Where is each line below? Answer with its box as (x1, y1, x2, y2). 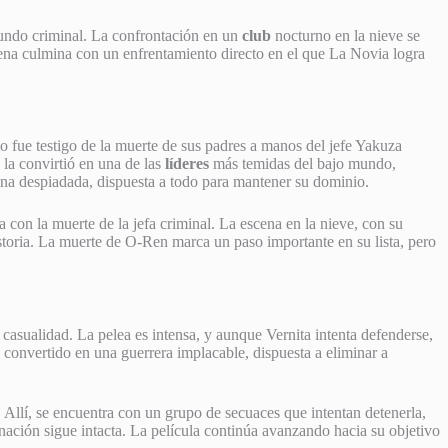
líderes (165, 155, 209, 173)
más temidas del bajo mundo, (209, 155, 396, 173)
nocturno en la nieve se (271, 26, 420, 44)
